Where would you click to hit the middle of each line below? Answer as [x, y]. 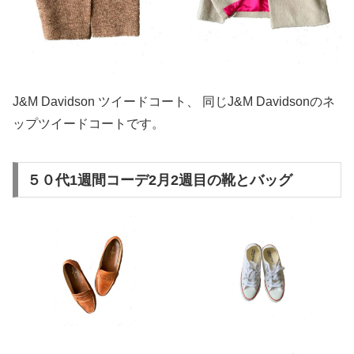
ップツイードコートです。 [88, 124]
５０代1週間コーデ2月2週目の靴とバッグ [159, 180]
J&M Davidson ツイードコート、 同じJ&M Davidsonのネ [174, 102]
